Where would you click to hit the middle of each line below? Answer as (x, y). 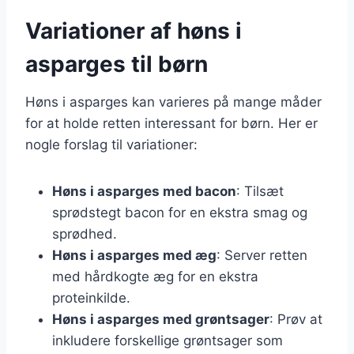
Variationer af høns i (134, 30)
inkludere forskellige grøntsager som (168, 340)
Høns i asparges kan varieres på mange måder (173, 102)
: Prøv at (296, 319)
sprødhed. (85, 233)
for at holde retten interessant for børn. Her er (171, 123)
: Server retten (262, 255)
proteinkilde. (91, 298)
